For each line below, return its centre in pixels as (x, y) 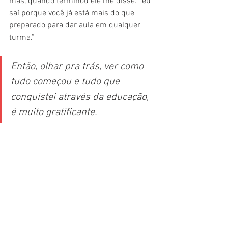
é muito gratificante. (54, 113)
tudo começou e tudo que (66, 82)
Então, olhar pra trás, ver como (78, 67)
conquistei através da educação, (81, 97)
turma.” (23, 38)
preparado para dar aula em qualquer (76, 26)
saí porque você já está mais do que (73, 13)
